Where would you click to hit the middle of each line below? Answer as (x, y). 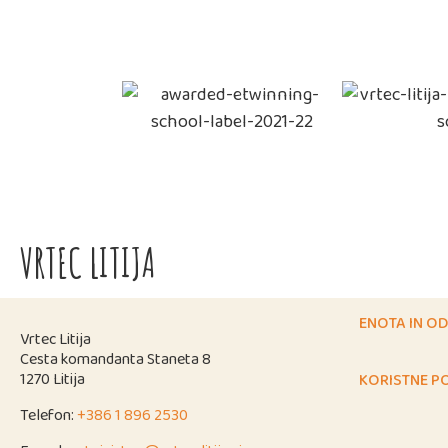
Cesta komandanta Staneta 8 (115, 358)
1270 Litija (52, 378)
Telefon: (48, 414)
